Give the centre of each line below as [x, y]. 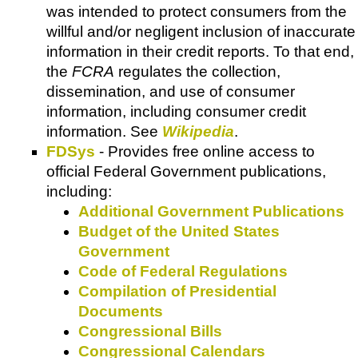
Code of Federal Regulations [183, 272]
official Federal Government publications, [186, 172]
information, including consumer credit [176, 112]
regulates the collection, [197, 72]
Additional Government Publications [211, 212]
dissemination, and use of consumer [171, 92]
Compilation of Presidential [177, 292]
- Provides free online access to [205, 152]
